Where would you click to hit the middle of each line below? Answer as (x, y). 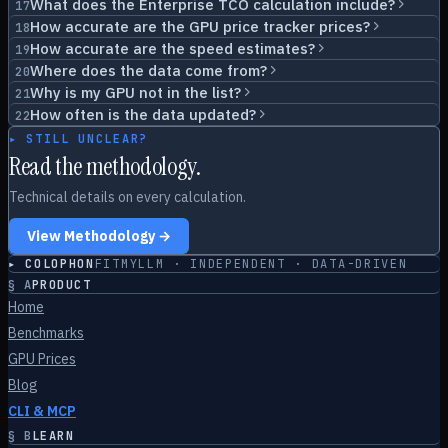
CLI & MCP (42, 411)
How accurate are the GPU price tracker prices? (200, 26)
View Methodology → (99, 236)
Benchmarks (46, 333)
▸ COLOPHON (51, 264)
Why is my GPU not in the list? (136, 92)
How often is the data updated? (143, 114)
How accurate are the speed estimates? (173, 48)
